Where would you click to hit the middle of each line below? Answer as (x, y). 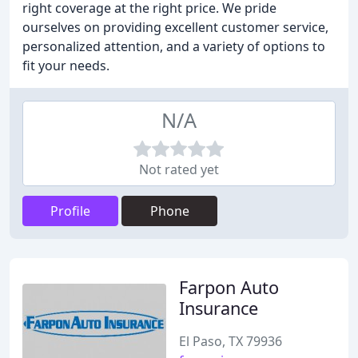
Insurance (219, 308)
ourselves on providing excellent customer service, (175, 27)
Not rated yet (179, 169)
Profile (70, 211)
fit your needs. (66, 66)
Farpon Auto (229, 287)
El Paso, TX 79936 (231, 341)
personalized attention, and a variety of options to (174, 46)
